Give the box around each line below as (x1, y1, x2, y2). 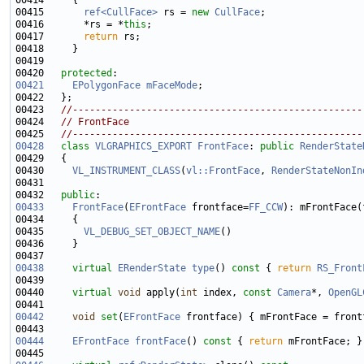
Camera (277, 287, 311, 299)
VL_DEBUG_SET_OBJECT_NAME (84, 226, 220, 238)
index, (197, 287, 243, 299)
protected (61, 67, 112, 80)
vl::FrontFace (186, 165, 260, 177)
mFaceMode (146, 80, 197, 92)
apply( (141, 287, 180, 299)
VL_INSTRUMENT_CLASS (72, 165, 180, 177)
